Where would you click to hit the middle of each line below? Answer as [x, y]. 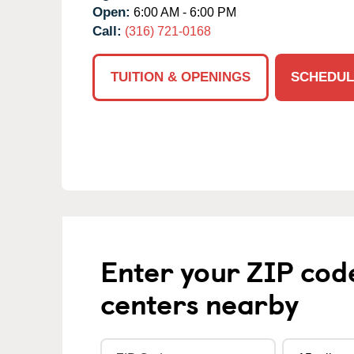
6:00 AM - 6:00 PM [183, 12]
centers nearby [200, 302]
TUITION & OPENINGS [181, 77]
